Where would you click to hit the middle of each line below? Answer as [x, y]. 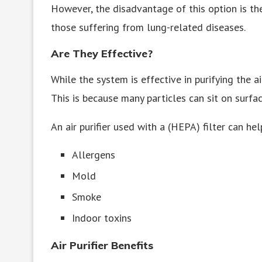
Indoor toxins [102, 218]
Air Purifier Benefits [102, 245]
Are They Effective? [102, 53]
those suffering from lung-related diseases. [148, 27]
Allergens [94, 154]
